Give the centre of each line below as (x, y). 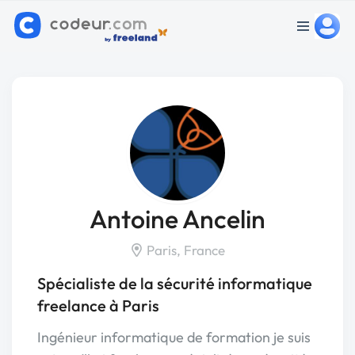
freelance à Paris (98, 305)
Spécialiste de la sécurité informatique (175, 283)
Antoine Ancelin (177, 219)
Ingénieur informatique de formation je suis (174, 337)
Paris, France (184, 250)
